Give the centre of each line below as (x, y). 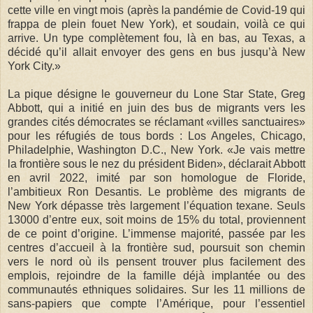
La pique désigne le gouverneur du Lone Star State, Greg (156, 94)
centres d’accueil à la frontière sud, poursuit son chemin (156, 247)
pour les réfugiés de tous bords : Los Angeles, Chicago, (156, 136)
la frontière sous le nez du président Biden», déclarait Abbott (156, 163)
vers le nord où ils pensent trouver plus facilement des (156, 261)
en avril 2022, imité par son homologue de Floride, (156, 177)
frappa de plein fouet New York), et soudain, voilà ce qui (156, 24)
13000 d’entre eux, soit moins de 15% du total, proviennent (156, 219)
